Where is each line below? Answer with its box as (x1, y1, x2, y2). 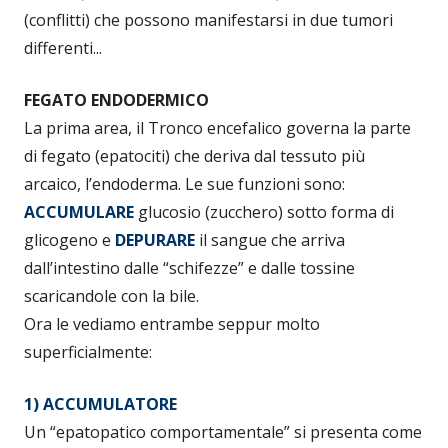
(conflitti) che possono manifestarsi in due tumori (24, 9, 393, 32)
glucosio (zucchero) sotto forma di (138, 201, 394, 224)
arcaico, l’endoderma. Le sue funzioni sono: (24, 173, 345, 196)
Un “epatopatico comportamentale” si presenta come (24, 421, 422, 444)
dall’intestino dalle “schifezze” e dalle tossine (24, 257, 355, 280)
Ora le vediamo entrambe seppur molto (24, 313, 320, 336)
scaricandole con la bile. (24, 285, 199, 308)
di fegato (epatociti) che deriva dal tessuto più (24, 145, 365, 168)
